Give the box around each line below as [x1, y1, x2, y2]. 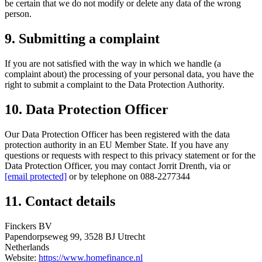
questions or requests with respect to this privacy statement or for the [5, 150, 256, 160]
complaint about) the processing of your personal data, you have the [5, 68, 254, 79]
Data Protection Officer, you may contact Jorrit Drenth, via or [5, 160, 230, 171]
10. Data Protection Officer [5, 101, 168, 117]
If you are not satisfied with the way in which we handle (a [5, 58, 221, 68]
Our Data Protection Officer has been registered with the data [5, 129, 230, 139]
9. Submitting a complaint [5, 30, 160, 46]
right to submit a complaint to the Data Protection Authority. [5, 79, 225, 89]
